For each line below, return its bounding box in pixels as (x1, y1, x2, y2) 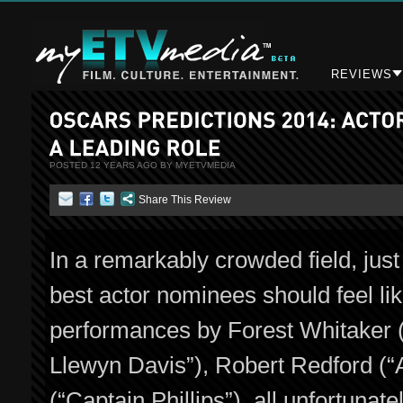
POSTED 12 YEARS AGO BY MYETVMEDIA (49, 160, 236, 170)
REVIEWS (331, 67, 392, 81)
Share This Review (139, 193, 231, 206)
